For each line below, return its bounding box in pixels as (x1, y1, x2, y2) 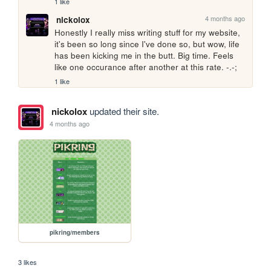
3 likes (18, 257, 38, 267)
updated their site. (87, 104, 159, 117)
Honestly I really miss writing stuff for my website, (54, 27, 241, 39)
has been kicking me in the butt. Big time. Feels (54, 50, 234, 62)
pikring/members (50, 228, 100, 237)
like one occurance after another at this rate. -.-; (54, 61, 238, 73)
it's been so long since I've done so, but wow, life (54, 38, 240, 50)
